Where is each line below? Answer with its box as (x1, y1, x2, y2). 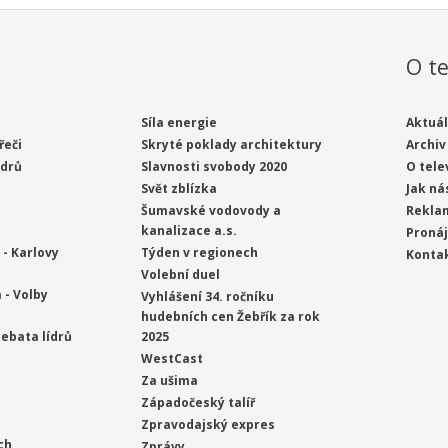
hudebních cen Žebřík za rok (141, 308, 321, 326)
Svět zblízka (141, 180, 218, 198)
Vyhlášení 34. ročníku (141, 288, 275, 306)
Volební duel (141, 266, 221, 284)
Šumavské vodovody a (141, 202, 282, 220)
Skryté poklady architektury (141, 136, 323, 154)
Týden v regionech (141, 244, 259, 262)
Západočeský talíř (141, 394, 256, 412)
